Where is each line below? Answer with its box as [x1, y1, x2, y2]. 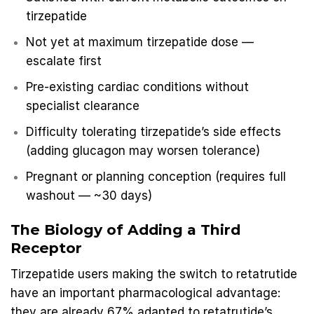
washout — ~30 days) [26, 189, 153, 203]
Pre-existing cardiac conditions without [26, 79, 250, 94]
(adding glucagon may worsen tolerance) [26, 144, 261, 158]
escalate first [26, 53, 102, 68]
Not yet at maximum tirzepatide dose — [26, 34, 254, 49]
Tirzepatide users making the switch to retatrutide [11, 266, 297, 281]
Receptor [11, 239, 82, 257]
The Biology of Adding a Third [11, 221, 240, 239]
